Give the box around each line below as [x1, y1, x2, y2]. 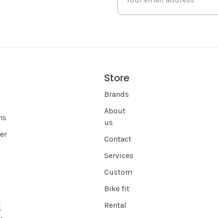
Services [104, 151, 133, 161]
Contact [104, 134, 131, 144]
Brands [104, 90, 129, 99]
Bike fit [104, 184, 129, 194]
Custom [104, 167, 132, 177]
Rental [104, 200, 127, 210]
